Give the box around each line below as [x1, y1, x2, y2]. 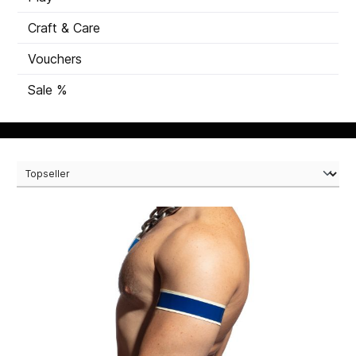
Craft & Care [28, 20, 100, 37]
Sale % [28, 82, 67, 99]
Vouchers [28, 51, 82, 68]
